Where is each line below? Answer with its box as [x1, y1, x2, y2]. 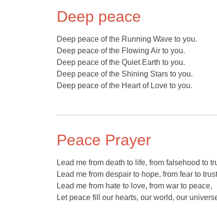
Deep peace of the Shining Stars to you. [57, 70, 193, 78]
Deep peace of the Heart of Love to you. [57, 81, 192, 90]
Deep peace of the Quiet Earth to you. [57, 58, 185, 66]
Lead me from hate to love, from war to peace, [57, 182, 212, 190]
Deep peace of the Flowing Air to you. [57, 46, 185, 55]
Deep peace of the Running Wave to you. [57, 35, 197, 43]
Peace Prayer [57, 131, 151, 149]
